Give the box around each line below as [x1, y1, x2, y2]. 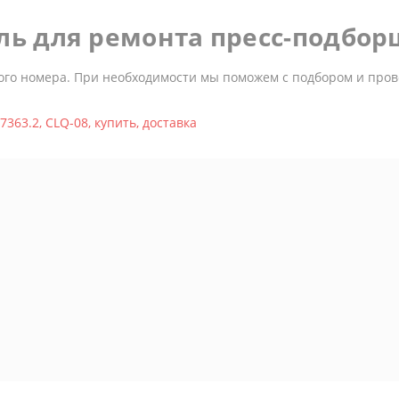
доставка [142, 114, 197, 131]
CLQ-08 [45, 114, 88, 131]
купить [94, 114, 136, 131]
